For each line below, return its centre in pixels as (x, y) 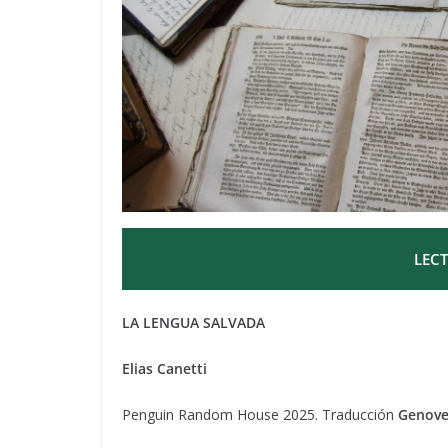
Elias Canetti (164, 368)
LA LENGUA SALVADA (193, 322)
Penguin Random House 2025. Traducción (260, 414)
